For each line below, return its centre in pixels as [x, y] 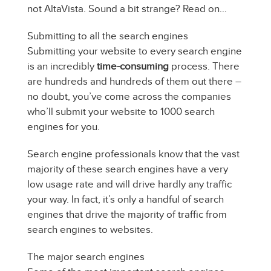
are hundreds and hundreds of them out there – [134, 81]
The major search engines [86, 257]
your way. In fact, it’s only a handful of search [126, 199]
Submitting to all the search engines [108, 36]
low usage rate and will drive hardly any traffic [129, 184]
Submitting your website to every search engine [135, 51]
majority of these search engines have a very [128, 169]
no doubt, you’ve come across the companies [129, 96]
